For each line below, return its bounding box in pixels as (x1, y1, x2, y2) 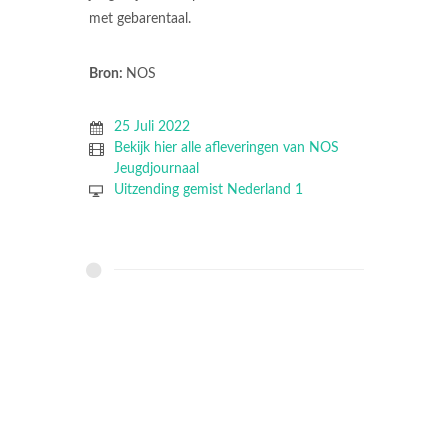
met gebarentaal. (89, 11, 191, 26)
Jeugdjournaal (113, 161, 199, 176)
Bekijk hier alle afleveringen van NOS (113, 140, 339, 155)
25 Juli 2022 (113, 119, 190, 134)
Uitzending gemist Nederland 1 (113, 182, 303, 197)
